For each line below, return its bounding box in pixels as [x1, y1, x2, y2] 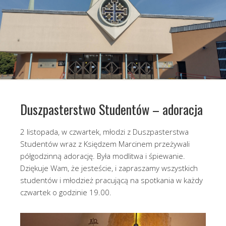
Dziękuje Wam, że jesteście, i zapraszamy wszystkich [20, 163, 198, 174]
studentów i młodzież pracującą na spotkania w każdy [20, 175, 203, 186]
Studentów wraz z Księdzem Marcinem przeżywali [20, 139, 190, 149]
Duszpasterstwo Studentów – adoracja [20, 99, 203, 120]
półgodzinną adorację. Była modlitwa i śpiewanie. [20, 151, 185, 161]
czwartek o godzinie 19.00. [20, 187, 111, 198]
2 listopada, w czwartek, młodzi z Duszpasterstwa [20, 127, 189, 137]
